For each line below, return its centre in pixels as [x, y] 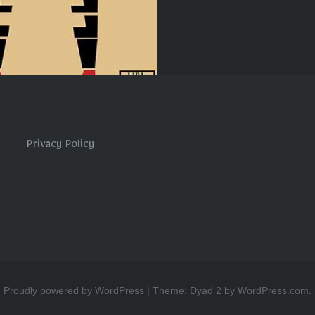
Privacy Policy [60, 146]
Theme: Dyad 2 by [195, 290]
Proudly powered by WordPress [74, 290]
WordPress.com [273, 290]
